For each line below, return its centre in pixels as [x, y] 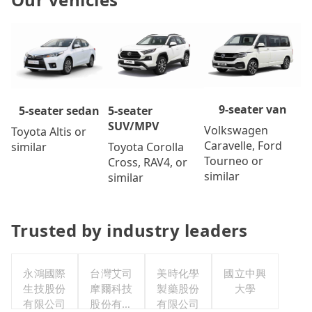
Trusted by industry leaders [130, 231]
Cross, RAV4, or [147, 163]
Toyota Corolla [146, 147]
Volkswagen [236, 130]
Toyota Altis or [49, 132]
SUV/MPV [133, 126]
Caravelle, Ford [243, 145]
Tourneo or [234, 161]
